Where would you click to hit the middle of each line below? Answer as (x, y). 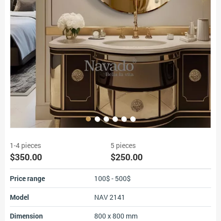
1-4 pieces (25, 145)
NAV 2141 (110, 197)
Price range (27, 178)
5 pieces (123, 145)
